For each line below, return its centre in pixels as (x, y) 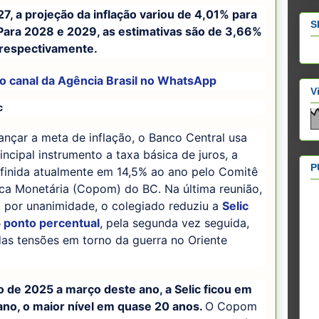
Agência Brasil (99, 80)
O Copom (231, 307)
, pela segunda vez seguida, (174, 223)
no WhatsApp (178, 80)
